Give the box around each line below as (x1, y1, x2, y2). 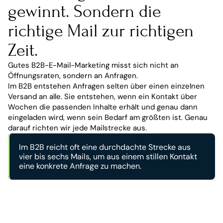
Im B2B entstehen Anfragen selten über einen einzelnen (8, 81, 205, 91)
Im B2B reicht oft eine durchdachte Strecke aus (19, 141, 191, 152)
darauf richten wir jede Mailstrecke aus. (8, 122, 147, 133)
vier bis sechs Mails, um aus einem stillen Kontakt (19, 151, 197, 162)
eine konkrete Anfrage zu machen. (19, 160, 141, 171)
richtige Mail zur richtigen (8, 20, 194, 41)
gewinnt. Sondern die (8, 1, 161, 21)
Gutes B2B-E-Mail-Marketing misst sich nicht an (8, 60, 179, 70)
